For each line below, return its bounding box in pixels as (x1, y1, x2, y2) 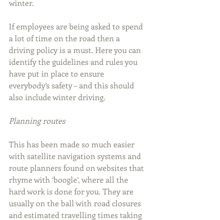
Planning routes (9, 115, 65, 126)
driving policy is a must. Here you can (9, 45, 143, 55)
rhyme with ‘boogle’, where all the (9, 174, 130, 185)
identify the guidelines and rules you (9, 56, 139, 67)
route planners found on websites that (9, 163, 146, 173)
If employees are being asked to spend (9, 21, 145, 32)
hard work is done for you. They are (9, 186, 136, 197)
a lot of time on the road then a (9, 33, 122, 44)
